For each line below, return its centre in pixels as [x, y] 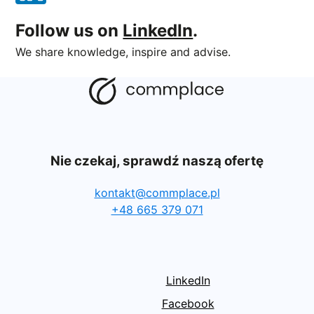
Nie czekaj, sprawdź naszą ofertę [157, 161]
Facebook [188, 304]
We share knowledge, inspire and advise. [123, 52]
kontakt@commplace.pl [157, 192]
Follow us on [69, 30]
